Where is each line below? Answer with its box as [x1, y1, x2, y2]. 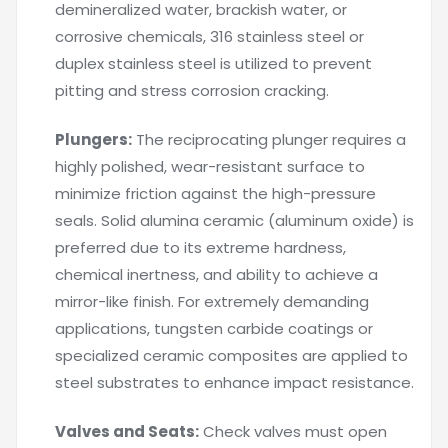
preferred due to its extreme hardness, [55, 237, 346, 258]
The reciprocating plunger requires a [132, 129, 406, 150]
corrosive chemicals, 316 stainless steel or [55, 26, 364, 47]
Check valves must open [199, 421, 387, 442]
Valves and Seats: [55, 421, 199, 442]
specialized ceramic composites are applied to [55, 345, 408, 366]
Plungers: [55, 129, 132, 150]
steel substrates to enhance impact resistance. [55, 372, 414, 393]
